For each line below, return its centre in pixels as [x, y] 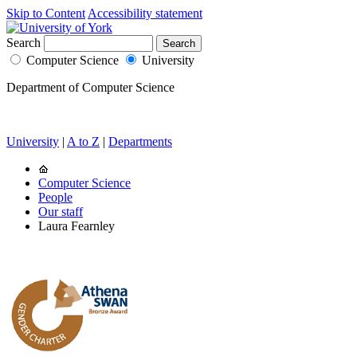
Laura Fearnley [76, 226]
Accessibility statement [145, 13]
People [55, 197]
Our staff [61, 212]
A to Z [83, 141]
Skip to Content [46, 13]
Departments [140, 141]
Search [24, 43]
